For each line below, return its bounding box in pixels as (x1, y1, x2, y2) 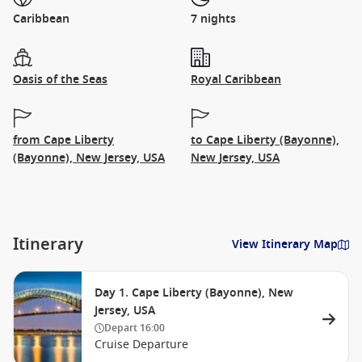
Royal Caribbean (191, 71, 281, 88)
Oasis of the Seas (13, 71, 107, 88)
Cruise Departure (95, 336, 188, 353)
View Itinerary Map (232, 236, 338, 253)
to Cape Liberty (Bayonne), (191, 132, 339, 149)
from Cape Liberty (13, 132, 114, 149)
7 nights (191, 11, 236, 27)
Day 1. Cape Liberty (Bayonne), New (95, 284, 293, 301)
